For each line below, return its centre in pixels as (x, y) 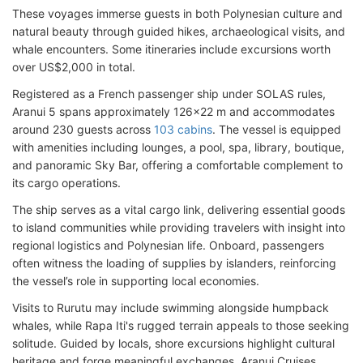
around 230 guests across (83, 129)
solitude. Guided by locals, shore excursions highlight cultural (173, 343)
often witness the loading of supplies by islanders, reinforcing (174, 263)
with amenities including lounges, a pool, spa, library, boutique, (178, 147)
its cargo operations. (66, 183)
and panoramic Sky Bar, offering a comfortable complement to (177, 165)
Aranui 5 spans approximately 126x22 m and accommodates (173, 111)
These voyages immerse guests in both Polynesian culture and (177, 13)
